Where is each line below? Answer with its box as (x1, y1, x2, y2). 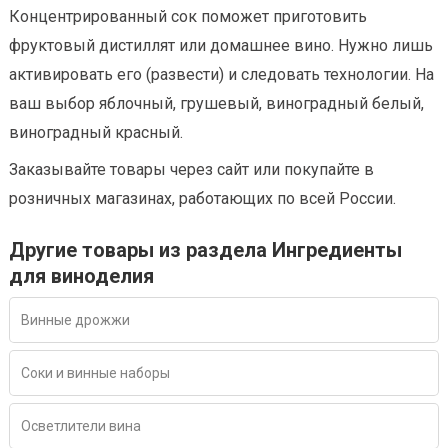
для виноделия (9, 264, 154, 289)
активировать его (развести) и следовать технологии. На (9, 65, 434, 85)
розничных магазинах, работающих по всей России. (9, 189, 396, 209)
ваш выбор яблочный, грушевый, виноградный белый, (9, 94, 424, 114)
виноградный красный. (9, 123, 183, 143)
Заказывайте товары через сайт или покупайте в (9, 160, 374, 180)
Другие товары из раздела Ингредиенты (9, 238, 402, 263)
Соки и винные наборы (21, 365, 170, 382)
